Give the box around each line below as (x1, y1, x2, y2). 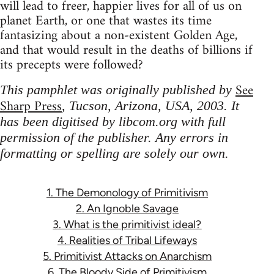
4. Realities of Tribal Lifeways (57, 233, 197, 247)
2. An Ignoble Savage (75, 201, 179, 215)
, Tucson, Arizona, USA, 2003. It (62, 97, 239, 113)
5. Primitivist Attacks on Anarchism (42, 249, 212, 263)
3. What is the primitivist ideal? (53, 217, 202, 231)
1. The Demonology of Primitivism (46, 185, 208, 199)
